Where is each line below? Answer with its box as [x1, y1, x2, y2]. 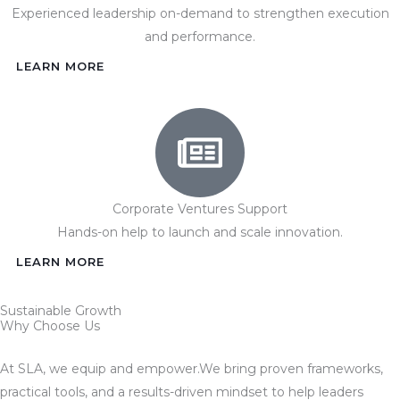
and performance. [145, 28, 255, 45]
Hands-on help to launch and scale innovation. [57, 223, 343, 240]
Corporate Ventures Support [112, 200, 287, 217]
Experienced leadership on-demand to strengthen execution [11, 4, 389, 21]
